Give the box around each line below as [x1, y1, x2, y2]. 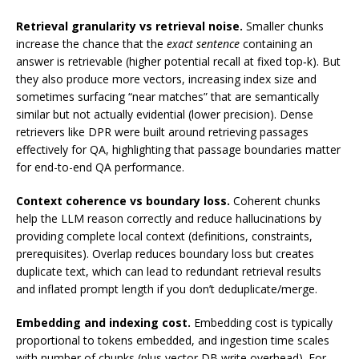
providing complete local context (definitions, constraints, [16, 228, 313, 244]
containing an [240, 36, 313, 52]
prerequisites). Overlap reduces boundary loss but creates [16, 246, 314, 262]
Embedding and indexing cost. [16, 315, 191, 331]
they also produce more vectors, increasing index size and [16, 71, 317, 87]
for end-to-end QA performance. [16, 159, 184, 175]
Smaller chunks [243, 18, 324, 34]
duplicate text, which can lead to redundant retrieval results [16, 264, 321, 280]
